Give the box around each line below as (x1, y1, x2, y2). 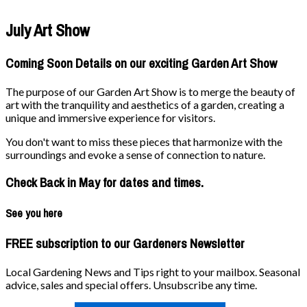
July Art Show (5, 19, 90, 42)
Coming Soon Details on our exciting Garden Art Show (5, 55, 277, 73)
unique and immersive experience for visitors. (5, 110, 215, 124)
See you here (5, 205, 62, 221)
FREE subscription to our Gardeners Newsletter (5, 235, 245, 253)
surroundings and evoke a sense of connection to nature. (5, 147, 265, 161)
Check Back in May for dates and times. (5, 173, 204, 191)
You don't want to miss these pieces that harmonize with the (5, 134, 282, 148)
